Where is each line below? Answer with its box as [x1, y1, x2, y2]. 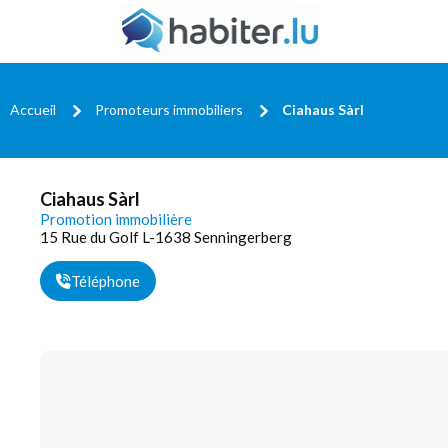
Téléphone [71, 272, 140, 290]
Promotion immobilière [40, 210, 192, 228]
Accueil [10, 100, 56, 118]
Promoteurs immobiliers [95, 100, 243, 118]
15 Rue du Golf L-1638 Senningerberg [40, 228, 292, 246]
